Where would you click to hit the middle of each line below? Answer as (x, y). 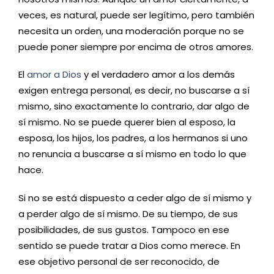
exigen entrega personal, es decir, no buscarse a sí (134, 90)
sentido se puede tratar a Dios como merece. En (129, 245)
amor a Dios (54, 74)
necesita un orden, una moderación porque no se (131, 31)
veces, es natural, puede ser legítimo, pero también (136, 15)
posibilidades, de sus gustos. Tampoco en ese (124, 229)
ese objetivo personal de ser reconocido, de (119, 261)
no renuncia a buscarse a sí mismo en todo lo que (132, 154)
